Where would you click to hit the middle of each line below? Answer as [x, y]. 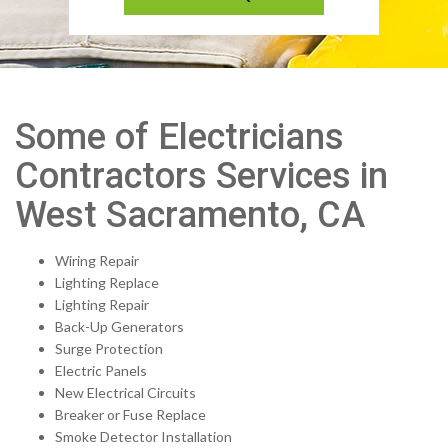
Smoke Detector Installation [143, 436]
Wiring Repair [97, 260]
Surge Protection [109, 348]
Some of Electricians [179, 137]
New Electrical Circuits [125, 392]
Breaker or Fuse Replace [130, 414]
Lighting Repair [102, 304]
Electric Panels [101, 370]
